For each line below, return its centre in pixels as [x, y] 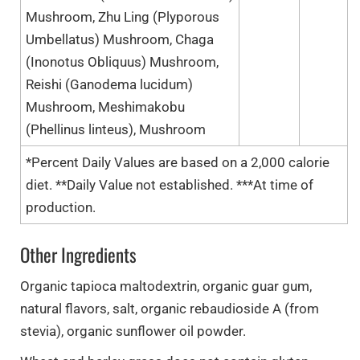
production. [61, 207]
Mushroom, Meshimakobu [105, 106]
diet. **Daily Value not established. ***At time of [170, 184]
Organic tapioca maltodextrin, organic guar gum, [166, 286]
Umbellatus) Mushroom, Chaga [120, 39]
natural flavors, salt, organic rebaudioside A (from [170, 308]
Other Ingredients [78, 254]
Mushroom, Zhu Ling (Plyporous [123, 16]
